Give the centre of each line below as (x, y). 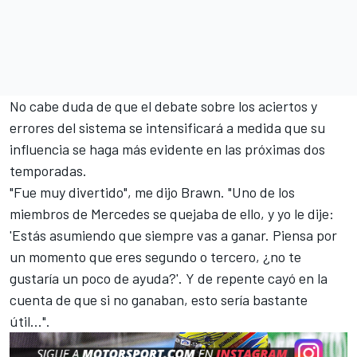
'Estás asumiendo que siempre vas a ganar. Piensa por (173, 235)
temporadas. (48, 170)
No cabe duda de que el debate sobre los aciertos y (163, 106)
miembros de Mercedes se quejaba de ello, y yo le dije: (172, 213)
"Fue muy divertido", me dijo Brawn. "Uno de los (152, 192)
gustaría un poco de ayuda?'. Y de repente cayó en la (169, 278)
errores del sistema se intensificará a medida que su (167, 127)
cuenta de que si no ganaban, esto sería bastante (159, 299)
